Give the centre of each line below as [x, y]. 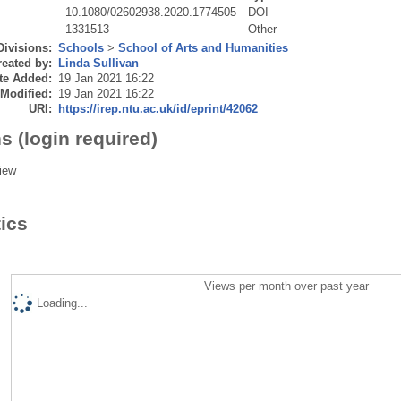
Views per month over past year [287, 286]
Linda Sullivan [98, 63]
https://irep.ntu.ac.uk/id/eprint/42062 [158, 108]
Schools [81, 47]
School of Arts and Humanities [203, 47]
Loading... [62, 303]
